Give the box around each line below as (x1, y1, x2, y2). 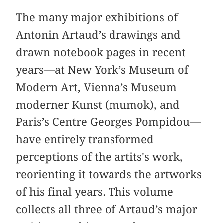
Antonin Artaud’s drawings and (16, 28, 181, 41)
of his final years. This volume (16, 185, 174, 198)
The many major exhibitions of (16, 10, 178, 24)
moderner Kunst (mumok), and (16, 98, 180, 111)
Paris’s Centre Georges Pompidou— (16, 115, 201, 128)
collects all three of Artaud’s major (16, 202, 198, 216)
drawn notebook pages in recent (16, 45, 186, 59)
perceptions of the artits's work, (16, 150, 183, 163)
